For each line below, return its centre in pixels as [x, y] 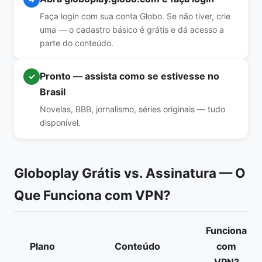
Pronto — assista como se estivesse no [130, 76]
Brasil [53, 92]
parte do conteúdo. [77, 43]
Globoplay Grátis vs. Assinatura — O [130, 173]
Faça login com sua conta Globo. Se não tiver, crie [135, 16]
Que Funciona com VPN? [92, 195]
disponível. [60, 123]
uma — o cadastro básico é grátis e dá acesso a [132, 30]
